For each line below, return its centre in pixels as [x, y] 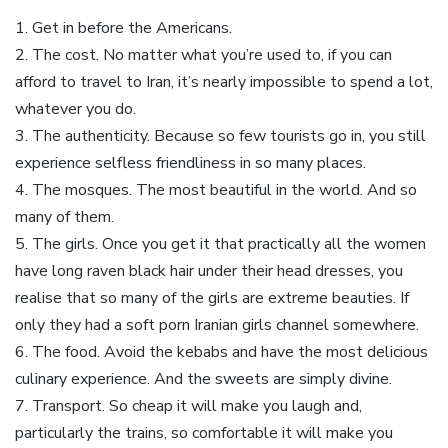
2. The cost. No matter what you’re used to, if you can [203, 54]
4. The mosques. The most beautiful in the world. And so [216, 189]
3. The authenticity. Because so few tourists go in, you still [220, 135]
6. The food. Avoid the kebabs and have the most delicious [221, 351]
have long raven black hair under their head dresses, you [209, 270]
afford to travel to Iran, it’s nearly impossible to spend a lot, [224, 81]
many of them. [64, 216]
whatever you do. [75, 108]
